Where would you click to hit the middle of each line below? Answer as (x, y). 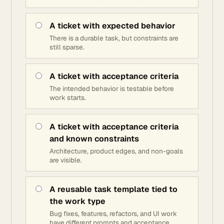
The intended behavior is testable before (112, 88)
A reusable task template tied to (113, 189)
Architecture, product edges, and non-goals (116, 151)
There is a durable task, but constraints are (114, 38)
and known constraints (94, 139)
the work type (77, 201)
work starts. (68, 97)
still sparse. (67, 47)
